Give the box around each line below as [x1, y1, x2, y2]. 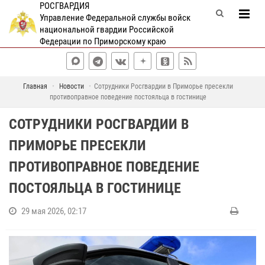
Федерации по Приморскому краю [39, 36, 166, 47]
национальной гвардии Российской [39, 24, 174, 35]
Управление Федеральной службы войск [39, 12, 190, 23]
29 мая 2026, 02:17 [21, 206, 86, 216]
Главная [23, 82, 47, 91]
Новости [59, 82, 84, 91]
